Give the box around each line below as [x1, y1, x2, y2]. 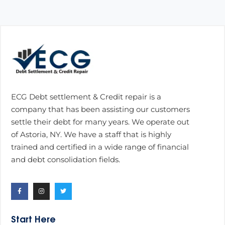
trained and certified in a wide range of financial [11, 142, 189, 152]
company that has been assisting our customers [11, 104, 190, 114]
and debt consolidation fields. [11, 154, 120, 164]
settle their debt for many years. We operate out [11, 117, 189, 127]
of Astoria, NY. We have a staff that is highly [11, 129, 171, 139]
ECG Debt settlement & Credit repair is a [11, 91, 161, 101]
